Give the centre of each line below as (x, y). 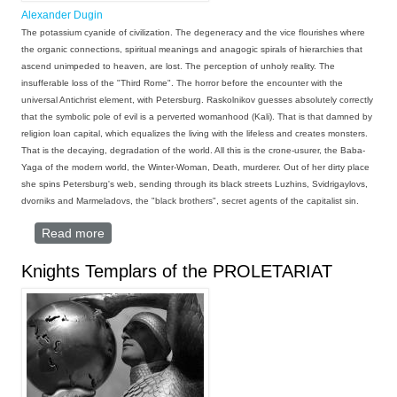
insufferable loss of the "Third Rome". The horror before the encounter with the (183, 83)
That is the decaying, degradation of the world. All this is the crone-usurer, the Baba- (194, 151)
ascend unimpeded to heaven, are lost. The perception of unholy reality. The (179, 66)
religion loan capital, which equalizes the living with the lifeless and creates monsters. (195, 134)
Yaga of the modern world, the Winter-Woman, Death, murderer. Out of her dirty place (196, 167)
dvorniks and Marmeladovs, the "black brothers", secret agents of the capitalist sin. (192, 201)
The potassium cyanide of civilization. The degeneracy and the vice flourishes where (194, 33)
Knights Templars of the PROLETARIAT (177, 272)
